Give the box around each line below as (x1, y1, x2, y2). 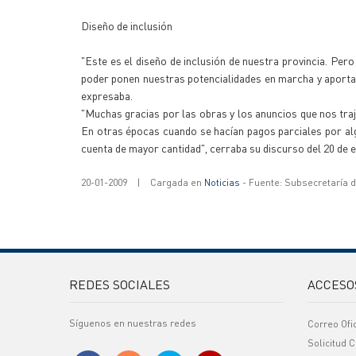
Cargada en (150, 176, 204, 188)
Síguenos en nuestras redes (69, 317, 196, 329)
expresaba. (81, 88, 133, 103)
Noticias (204, 176, 240, 188)
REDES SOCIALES (69, 276, 170, 292)
